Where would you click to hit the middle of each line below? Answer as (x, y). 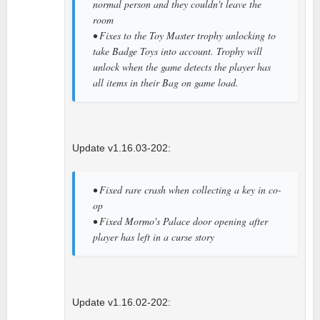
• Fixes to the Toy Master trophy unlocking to (184, 35)
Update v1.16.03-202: (121, 147)
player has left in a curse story (154, 236)
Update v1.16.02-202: (121, 302)
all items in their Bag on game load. (166, 82)
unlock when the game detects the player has (182, 66)
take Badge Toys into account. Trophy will (177, 51)
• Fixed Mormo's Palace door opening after (180, 221)
